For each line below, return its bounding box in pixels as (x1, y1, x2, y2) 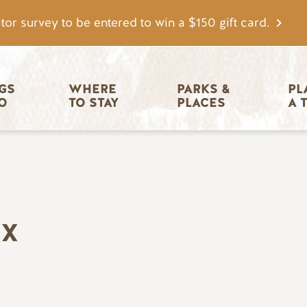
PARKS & (176, 81, 234, 98)
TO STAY (68, 95, 119, 112)
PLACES (176, 95, 225, 112)
